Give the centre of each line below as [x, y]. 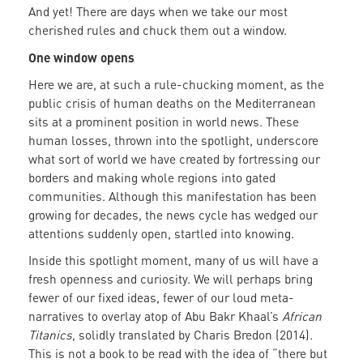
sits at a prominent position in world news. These [164, 122]
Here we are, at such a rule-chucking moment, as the [176, 85]
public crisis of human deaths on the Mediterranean [172, 103]
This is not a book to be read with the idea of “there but [178, 354]
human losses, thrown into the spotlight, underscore [173, 141]
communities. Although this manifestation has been [173, 196]
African [302, 316]
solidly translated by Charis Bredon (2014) [194, 335]
